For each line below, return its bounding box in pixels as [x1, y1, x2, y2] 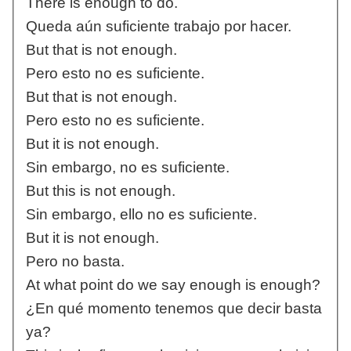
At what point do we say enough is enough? [25, 277, 320, 294]
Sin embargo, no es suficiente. [25, 159, 230, 176]
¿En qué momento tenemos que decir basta [25, 300, 322, 317]
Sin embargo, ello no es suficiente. [25, 206, 257, 223]
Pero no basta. [25, 253, 125, 270]
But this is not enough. [25, 183, 175, 200]
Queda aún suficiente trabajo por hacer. [25, 18, 291, 35]
